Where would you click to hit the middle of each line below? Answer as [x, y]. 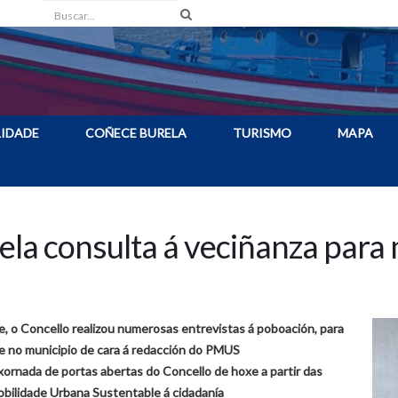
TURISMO [262, 133]
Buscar [63, 12]
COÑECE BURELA [136, 133]
